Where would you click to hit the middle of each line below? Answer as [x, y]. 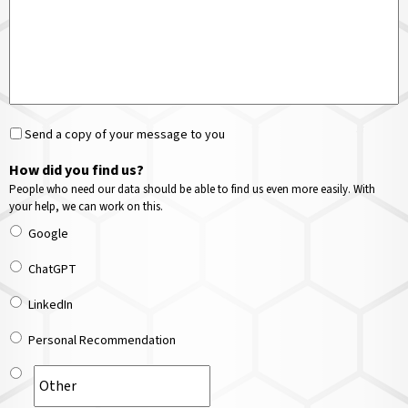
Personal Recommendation [102, 341]
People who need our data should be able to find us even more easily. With [192, 189]
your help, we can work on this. [86, 207]
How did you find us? [76, 170]
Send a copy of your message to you [125, 135]
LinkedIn [51, 305]
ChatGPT [52, 270]
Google [48, 234]
